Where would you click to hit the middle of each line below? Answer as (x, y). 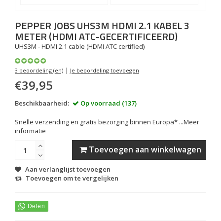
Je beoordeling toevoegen (105, 70)
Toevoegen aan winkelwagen (144, 149)
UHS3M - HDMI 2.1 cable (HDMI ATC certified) (80, 46)
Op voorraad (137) (108, 103)
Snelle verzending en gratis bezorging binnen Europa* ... (99, 122)
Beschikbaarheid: (42, 103)
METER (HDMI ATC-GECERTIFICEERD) (96, 36)
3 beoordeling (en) (39, 70)
